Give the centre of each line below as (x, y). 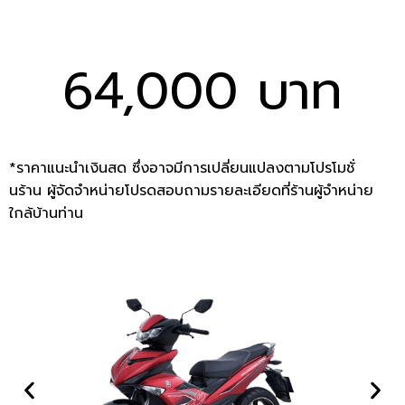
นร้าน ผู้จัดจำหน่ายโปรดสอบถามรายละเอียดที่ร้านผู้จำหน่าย (191, 190)
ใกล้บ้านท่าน (46, 213)
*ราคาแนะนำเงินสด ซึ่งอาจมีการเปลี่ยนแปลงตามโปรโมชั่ (182, 168)
